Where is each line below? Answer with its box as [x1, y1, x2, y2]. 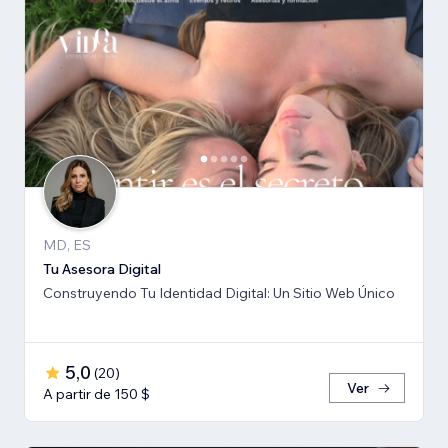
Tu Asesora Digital [43, 260, 161, 279]
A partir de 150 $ [43, 385, 150, 404]
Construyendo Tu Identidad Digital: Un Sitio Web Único [43, 284, 395, 303]
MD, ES [43, 236, 91, 255]
